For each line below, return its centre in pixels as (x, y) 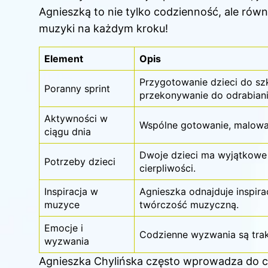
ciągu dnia (68, 131)
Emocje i (64, 228)
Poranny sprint (77, 88)
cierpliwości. (167, 168)
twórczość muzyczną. (189, 204)
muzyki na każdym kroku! (103, 28)
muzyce (62, 204)
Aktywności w (76, 118)
